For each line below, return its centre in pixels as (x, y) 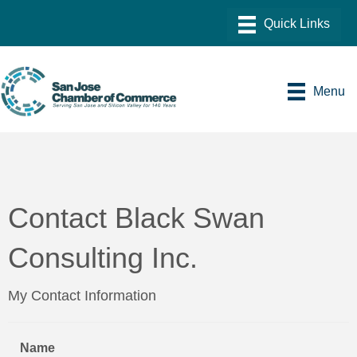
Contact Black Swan (136, 218)
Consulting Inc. (103, 258)
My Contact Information (82, 296)
